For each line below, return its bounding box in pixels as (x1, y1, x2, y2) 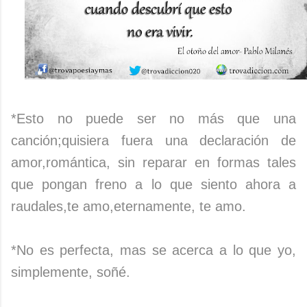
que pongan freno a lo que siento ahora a (11, 177, 296, 193)
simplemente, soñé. (11, 265, 130, 280)
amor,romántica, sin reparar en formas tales (11, 155, 296, 171)
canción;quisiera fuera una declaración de (11, 133, 296, 149)
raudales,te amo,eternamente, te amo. (11, 199, 246, 214)
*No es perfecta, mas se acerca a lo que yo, (11, 243, 296, 258)
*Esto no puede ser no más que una (11, 111, 296, 127)
